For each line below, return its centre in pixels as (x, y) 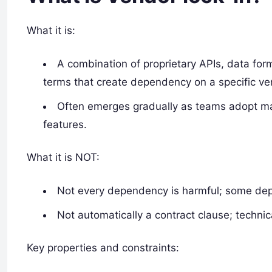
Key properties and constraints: (103, 247)
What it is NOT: (63, 157)
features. (65, 125)
